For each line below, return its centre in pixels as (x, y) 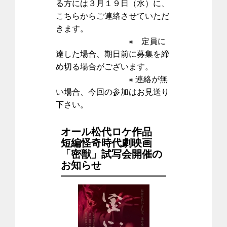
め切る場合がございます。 (104, 66)
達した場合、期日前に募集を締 (112, 53)
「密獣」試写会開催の (111, 153)
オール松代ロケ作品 (111, 131)
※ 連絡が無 (112, 79)
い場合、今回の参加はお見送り (112, 91)
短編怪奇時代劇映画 (106, 142)
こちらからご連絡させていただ (112, 15)
